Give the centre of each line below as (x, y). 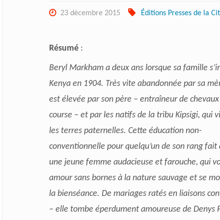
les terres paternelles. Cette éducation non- (125, 131)
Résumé (64, 48)
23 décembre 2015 (90, 13)
